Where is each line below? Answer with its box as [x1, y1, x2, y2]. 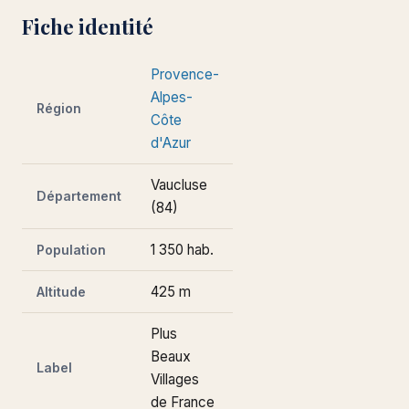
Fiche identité [22, 13, 153, 40]
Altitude [37, 284, 86, 299]
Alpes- [151, 89, 193, 106]
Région [37, 100, 81, 116]
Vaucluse [151, 176, 207, 194]
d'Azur [151, 134, 191, 152]
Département [37, 188, 121, 204]
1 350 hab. [151, 241, 214, 258]
